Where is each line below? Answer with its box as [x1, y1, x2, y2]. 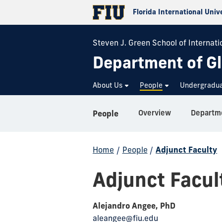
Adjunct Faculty [156, 145, 218, 155]
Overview [138, 108, 171, 117]
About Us [93, 81, 123, 90]
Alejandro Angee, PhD [93, 201, 175, 211]
